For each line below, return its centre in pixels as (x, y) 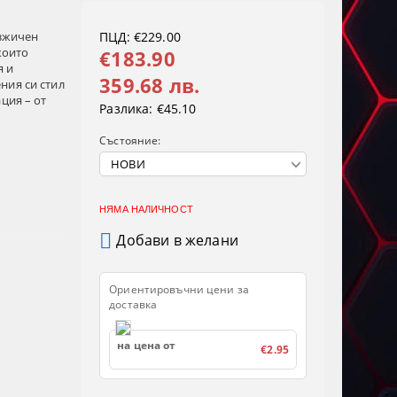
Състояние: (130, 141)
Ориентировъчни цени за (179, 290)
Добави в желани (177, 240)
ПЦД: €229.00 (140, 37)
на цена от (147, 346)
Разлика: (126, 109)
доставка (133, 305)
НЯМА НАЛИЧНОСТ (146, 210)
